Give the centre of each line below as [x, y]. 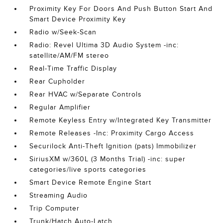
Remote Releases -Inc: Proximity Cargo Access [112, 133]
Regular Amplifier [60, 107]
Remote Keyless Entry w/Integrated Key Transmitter [121, 120]
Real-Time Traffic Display [73, 68]
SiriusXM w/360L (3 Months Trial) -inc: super [108, 159]
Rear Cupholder [57, 81]
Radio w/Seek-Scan [63, 32]
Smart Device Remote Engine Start [91, 182]
